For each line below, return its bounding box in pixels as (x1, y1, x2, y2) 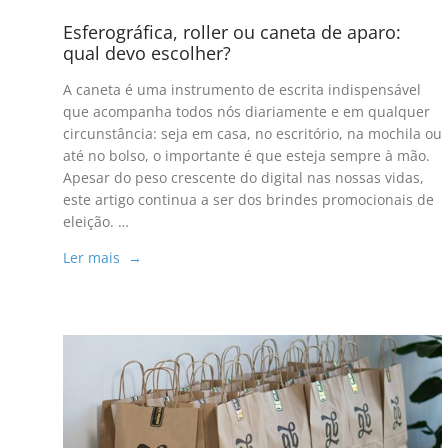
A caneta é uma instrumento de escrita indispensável (62, 80, 421, 100)
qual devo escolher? (62, 41, 231, 66)
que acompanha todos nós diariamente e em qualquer (62, 102, 430, 122)
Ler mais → (62, 248, 142, 268)
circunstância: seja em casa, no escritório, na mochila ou (62, 124, 442, 144)
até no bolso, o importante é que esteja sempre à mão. (62, 146, 430, 166)
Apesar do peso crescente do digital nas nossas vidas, (62, 168, 424, 188)
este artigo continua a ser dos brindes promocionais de (62, 190, 434, 210)
